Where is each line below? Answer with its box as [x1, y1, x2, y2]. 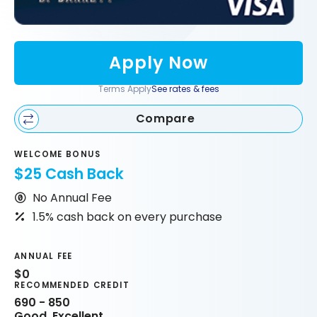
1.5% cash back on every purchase [32, 208, 222, 225]
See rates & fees [151, 82, 219, 95]
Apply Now [108, 50, 209, 74]
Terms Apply [98, 82, 151, 95]
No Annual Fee [32, 189, 112, 206]
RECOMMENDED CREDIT [14, 279, 129, 291]
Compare [135, 110, 195, 127]
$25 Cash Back [14, 163, 124, 184]
